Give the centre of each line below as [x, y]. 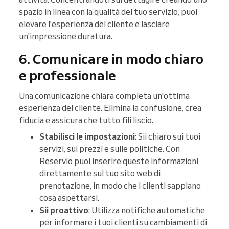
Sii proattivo [64, 210]
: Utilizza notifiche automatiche [147, 210]
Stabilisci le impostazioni [87, 136]
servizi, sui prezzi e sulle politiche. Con [110, 148]
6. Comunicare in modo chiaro [111, 59]
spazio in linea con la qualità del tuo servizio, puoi [108, 12]
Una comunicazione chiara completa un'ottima [104, 95]
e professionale [67, 75]
